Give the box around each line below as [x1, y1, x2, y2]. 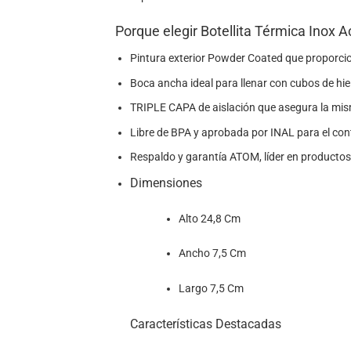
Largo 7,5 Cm [178, 281, 244, 295]
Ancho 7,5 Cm [178, 247, 246, 261]
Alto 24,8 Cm [178, 212, 241, 226]
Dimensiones [129, 175, 202, 191]
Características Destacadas [129, 317, 281, 332]
